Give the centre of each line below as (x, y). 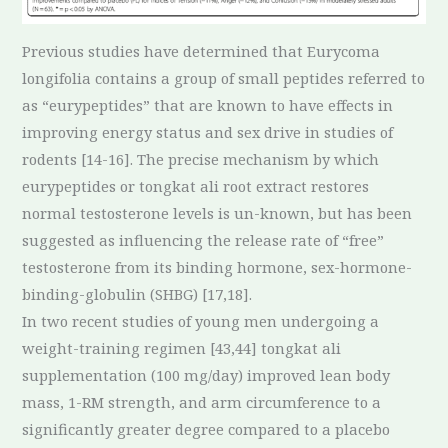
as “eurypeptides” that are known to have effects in (208, 105)
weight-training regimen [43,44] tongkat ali (182, 348)
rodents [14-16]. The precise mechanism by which (201, 159)
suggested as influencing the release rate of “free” (203, 240)
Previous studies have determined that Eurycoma (201, 51)
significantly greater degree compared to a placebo (206, 429)
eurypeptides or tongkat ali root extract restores (196, 186)
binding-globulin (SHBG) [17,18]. (137, 294)
